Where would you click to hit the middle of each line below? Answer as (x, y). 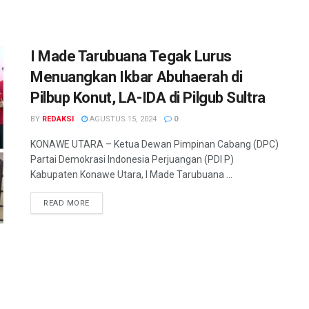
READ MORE (67, 203)
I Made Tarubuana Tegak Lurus (131, 56)
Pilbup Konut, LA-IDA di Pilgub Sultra (148, 98)
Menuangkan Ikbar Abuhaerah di (137, 77)
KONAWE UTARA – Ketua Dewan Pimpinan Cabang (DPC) (154, 144)
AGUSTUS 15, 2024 (122, 119)
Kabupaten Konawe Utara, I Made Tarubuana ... (131, 175)
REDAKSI (58, 119)
